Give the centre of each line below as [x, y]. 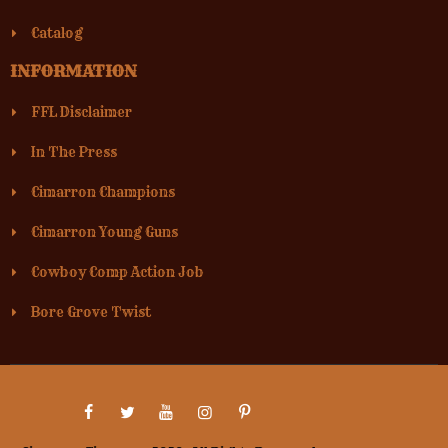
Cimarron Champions [103, 192]
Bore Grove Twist [91, 312]
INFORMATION [73, 71]
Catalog [57, 33]
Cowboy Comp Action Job [118, 272]
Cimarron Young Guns [105, 232]
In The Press [74, 152]
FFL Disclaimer [82, 112]
